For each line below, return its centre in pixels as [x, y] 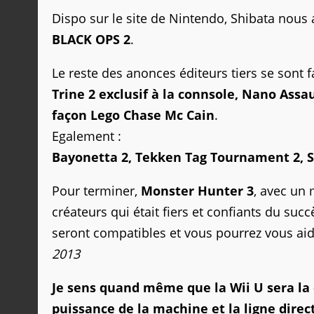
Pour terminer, [96, 191]
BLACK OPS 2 [91, 39]
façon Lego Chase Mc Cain [133, 115]
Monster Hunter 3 [197, 191]
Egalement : [87, 136]
